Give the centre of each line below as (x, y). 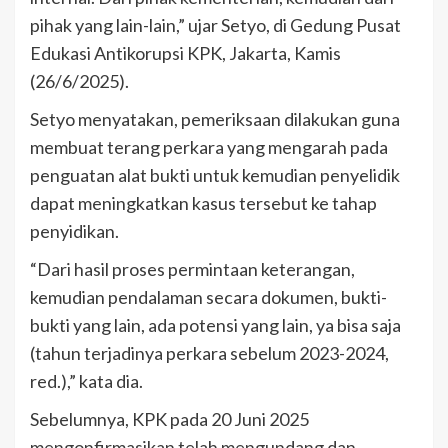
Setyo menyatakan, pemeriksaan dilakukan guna (215, 119)
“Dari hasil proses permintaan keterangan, (192, 269)
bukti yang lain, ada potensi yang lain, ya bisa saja (215, 325)
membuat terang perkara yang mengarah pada (209, 147)
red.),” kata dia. (86, 381)
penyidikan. (74, 231)
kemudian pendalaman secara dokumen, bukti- (208, 297)
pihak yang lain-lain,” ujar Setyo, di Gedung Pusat (215, 25)
